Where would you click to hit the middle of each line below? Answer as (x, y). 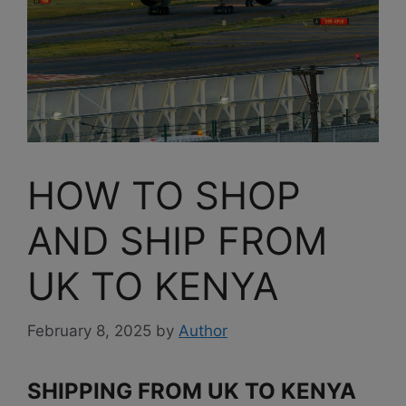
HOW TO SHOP (164, 196)
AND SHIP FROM (177, 241)
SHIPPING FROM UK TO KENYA (192, 391)
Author (203, 330)
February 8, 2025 (89, 330)
